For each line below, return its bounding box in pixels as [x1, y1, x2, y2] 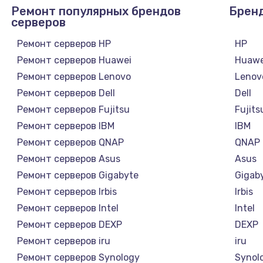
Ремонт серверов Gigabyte [16, 169, 139, 181]
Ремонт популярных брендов [11, 4, 181, 18]
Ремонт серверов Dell [16, 87, 115, 99]
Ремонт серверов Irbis [16, 186, 117, 197]
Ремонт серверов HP [16, 38, 111, 49]
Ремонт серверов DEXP [16, 218, 122, 230]
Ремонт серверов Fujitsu [16, 103, 130, 115]
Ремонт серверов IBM [16, 120, 114, 131]
